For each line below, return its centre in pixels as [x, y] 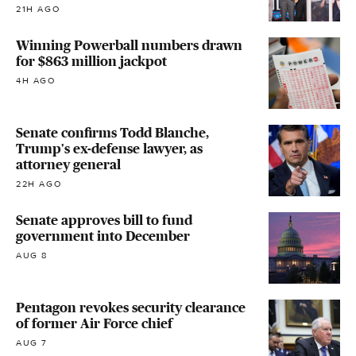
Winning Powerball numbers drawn [129, 46]
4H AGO [36, 81]
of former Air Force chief [94, 324]
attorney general [68, 165]
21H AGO [38, 10]
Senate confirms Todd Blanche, [112, 133]
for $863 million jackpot [91, 62]
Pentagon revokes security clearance [131, 308]
